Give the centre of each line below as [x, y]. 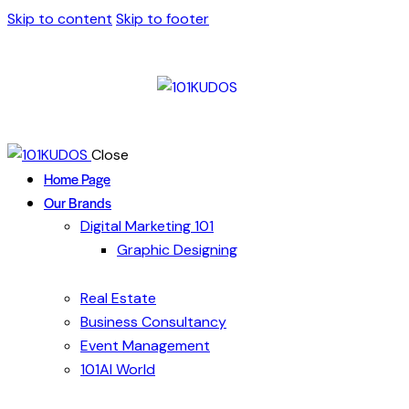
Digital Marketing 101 [147, 226]
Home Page [77, 178]
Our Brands [78, 202]
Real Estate [118, 299]
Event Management [145, 346]
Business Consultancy [153, 322]
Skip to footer [163, 19]
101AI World [118, 370]
